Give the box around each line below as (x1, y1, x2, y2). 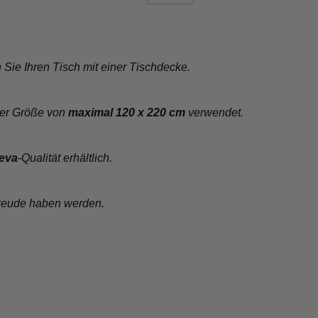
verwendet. (185, 106, 243, 119)
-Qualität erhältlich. (17, 151, 112, 164)
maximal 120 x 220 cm (67, 106, 185, 119)
